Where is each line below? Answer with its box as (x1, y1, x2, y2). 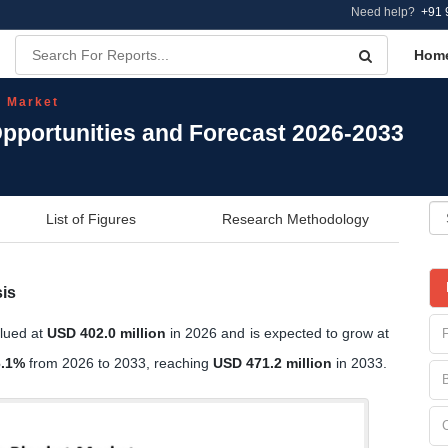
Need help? (351, 5, 421, 19)
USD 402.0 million (46, 324, 167, 341)
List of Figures (46, 210, 136, 227)
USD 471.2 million (213, 354, 332, 371)
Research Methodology (222, 210, 369, 227)
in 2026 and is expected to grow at (166, 324, 390, 341)
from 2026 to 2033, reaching (25, 354, 213, 371)
